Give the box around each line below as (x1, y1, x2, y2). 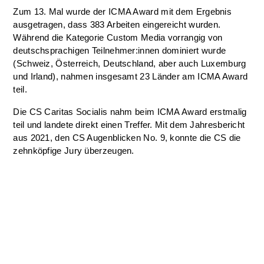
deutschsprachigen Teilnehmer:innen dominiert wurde (13, 45, 226, 55)
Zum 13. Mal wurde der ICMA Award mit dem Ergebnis (13, 6, 232, 16)
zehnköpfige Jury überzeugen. (13, 146, 134, 156)
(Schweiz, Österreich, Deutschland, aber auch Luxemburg (13, 58, 246, 68)
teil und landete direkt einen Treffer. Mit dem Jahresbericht (13, 120, 245, 130)
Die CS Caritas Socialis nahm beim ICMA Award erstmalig (13, 107, 247, 117)
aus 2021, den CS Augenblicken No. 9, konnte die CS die (13, 133, 241, 143)
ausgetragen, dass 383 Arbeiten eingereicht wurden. (13, 19, 221, 29)
